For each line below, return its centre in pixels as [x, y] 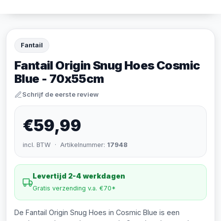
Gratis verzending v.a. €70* [74, 188]
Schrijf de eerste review [60, 94]
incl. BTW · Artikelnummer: [65, 145]
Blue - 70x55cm [59, 79]
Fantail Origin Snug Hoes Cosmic [107, 65]
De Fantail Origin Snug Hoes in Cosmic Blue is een [97, 212]
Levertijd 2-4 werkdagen [79, 176]
